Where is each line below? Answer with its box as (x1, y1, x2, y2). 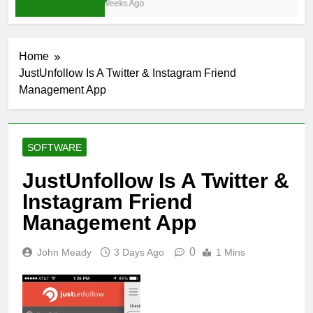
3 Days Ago (114, 247, 164, 259)
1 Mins (216, 247, 245, 259)
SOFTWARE (27, 142, 82, 154)
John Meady (37, 247, 92, 259)
